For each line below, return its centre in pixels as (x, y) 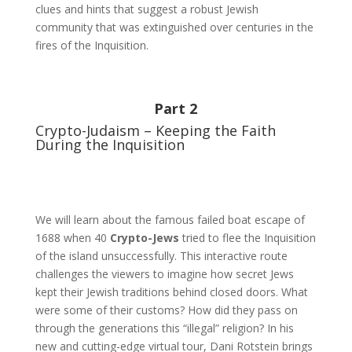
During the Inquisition (110, 145)
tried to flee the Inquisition (247, 238)
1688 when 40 (72, 238)
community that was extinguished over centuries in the (174, 27)
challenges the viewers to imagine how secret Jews (164, 274)
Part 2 (176, 108)
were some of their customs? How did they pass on (166, 310)
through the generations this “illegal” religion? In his (164, 328)
